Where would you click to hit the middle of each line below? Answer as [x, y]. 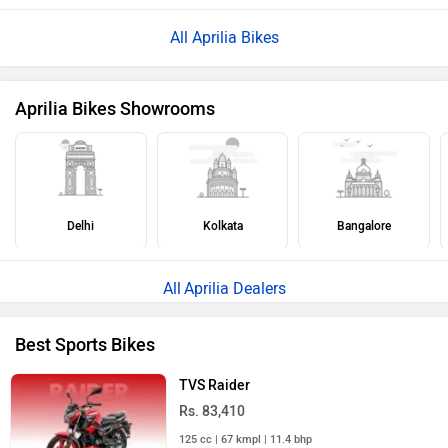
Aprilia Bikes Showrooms [115, 108]
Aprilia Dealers [234, 288]
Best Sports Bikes [85, 344]
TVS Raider [215, 385]
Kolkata [222, 225]
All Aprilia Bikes [224, 37]
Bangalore [364, 225]
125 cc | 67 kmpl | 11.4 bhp [246, 439]
